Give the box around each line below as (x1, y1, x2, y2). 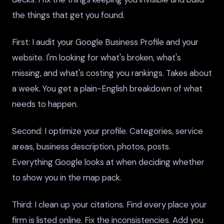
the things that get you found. (12, 9, 124, 20)
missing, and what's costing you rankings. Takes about (12, 67, 212, 78)
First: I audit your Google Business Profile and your (12, 36, 198, 47)
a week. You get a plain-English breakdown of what (12, 82, 202, 94)
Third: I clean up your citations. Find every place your (12, 199, 207, 210)
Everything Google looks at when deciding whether (12, 156, 204, 168)
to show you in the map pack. (12, 172, 121, 183)
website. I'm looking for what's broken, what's (12, 51, 181, 63)
